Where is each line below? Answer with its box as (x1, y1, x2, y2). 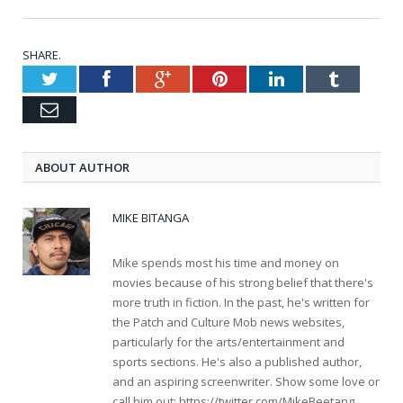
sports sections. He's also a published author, (112, 354, 362, 370)
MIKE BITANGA (112, 210, 189, 226)
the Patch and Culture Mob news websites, (112, 314, 345, 330)
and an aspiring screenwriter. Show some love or (112, 373, 380, 390)
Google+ (170, 69, 234, 87)
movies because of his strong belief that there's (112, 274, 373, 291)
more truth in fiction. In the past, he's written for (112, 294, 370, 310)
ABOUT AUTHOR (35, 159, 130, 175)
